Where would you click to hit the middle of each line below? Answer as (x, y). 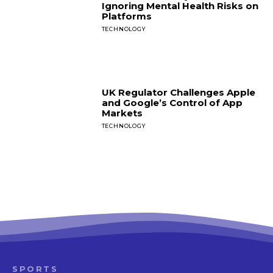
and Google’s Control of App (172, 103)
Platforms (126, 16)
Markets (122, 113)
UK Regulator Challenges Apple (178, 93)
